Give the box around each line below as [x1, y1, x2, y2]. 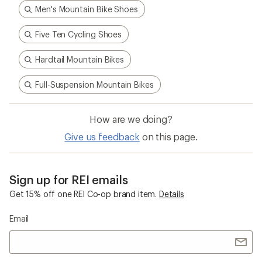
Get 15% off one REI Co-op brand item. [9, 189, 157, 199]
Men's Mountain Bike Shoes [35, 4, 138, 15]
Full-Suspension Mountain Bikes [35, 80, 154, 90]
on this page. [142, 131, 198, 143]
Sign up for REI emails [9, 173, 128, 187]
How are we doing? [89, 113, 173, 125]
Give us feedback [64, 131, 140, 143]
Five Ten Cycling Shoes [35, 29, 122, 40]
